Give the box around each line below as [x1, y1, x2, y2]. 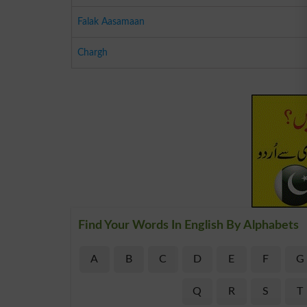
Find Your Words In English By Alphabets [78, 219, 299, 232]
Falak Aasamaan [77, 16, 145, 27]
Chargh [77, 47, 108, 58]
